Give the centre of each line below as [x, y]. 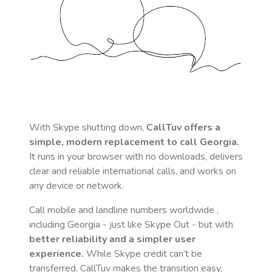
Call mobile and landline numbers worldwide [123, 210]
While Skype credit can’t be [143, 254]
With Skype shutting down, [88, 127]
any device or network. [76, 186]
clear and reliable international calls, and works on [133, 171]
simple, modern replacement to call [114, 142]
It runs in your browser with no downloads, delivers [136, 157]
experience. [56, 254]
